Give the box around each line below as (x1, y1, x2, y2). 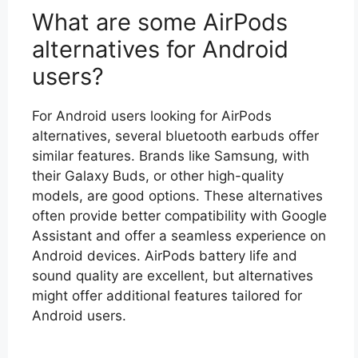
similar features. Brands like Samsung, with (32, 148, 309, 164)
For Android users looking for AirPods (32, 108, 272, 124)
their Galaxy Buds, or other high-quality (32, 168, 284, 184)
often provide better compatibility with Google (32, 208, 327, 224)
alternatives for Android (32, 35, 288, 63)
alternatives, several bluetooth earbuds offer (32, 128, 319, 144)
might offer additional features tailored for (32, 288, 302, 304)
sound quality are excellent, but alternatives (32, 268, 313, 284)
